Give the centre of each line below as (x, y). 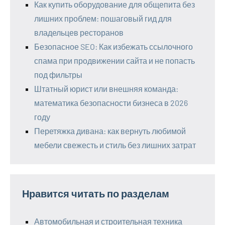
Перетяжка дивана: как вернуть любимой (110, 131)
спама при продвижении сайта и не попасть (115, 60)
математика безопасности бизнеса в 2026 (111, 102)
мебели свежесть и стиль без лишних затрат (115, 145)
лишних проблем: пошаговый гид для (103, 18)
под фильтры (58, 74)
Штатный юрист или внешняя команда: (106, 88)
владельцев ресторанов (79, 32)
